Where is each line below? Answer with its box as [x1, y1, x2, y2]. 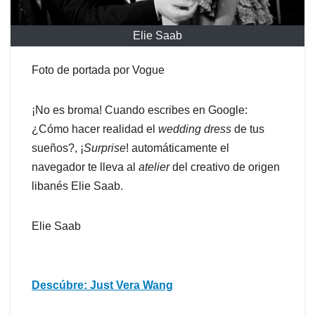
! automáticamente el [126, 141, 229, 154]
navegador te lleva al [32, 160, 139, 173]
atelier [139, 160, 172, 173]
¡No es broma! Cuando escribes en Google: [32, 103, 247, 116]
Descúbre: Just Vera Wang [32, 278, 173, 291]
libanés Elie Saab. [32, 179, 123, 192]
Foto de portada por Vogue [32, 63, 165, 76]
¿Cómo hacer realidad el [32, 122, 158, 135]
